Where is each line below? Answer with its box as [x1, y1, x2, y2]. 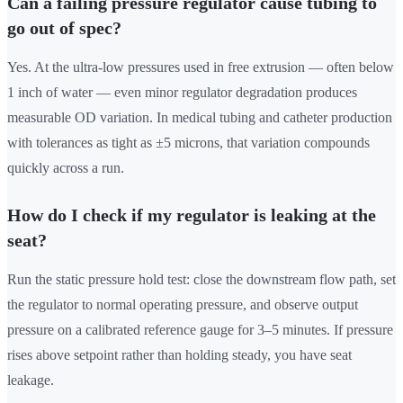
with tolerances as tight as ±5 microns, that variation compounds [7, 135, 370, 151]
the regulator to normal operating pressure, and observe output [7, 297, 358, 313]
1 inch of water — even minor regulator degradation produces [7, 85, 357, 101]
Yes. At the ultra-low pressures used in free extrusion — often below [7, 59, 394, 76]
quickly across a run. [7, 160, 124, 176]
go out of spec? [7, 18, 121, 39]
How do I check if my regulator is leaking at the [7, 205, 376, 226]
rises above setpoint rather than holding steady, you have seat [7, 347, 352, 363]
